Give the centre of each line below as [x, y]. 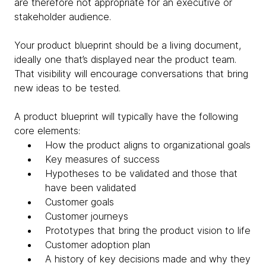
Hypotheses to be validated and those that [141, 173]
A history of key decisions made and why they [148, 259]
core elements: [47, 130]
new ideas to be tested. [67, 88]
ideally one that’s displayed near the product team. [125, 59]
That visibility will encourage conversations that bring [131, 73]
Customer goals [80, 202]
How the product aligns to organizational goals [148, 145]
